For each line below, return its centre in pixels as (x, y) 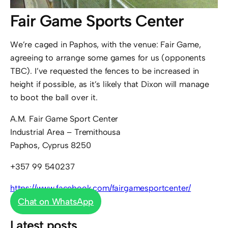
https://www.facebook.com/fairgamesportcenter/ (101, 188)
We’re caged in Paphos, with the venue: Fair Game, (106, 45)
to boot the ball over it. (54, 98)
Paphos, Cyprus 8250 (51, 146)
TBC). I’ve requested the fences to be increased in (105, 71)
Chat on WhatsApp (56, 202)
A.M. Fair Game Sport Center (64, 119)
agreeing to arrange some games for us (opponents (108, 58)
